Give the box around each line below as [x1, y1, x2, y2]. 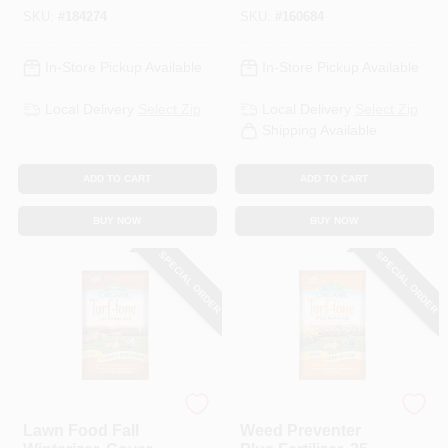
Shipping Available [261, 122, 377, 138]
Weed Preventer [239, 421, 361, 439]
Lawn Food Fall [22, 421, 139, 439]
